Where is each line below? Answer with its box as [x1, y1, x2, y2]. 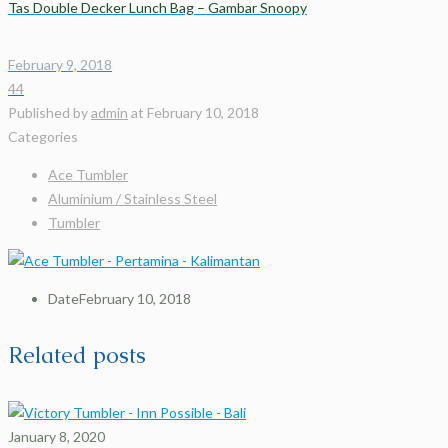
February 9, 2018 [8, 55, 112, 73]
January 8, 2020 [8, 428, 105, 446]
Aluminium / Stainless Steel [48, 189, 217, 207]
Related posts [8, 341, 146, 371]
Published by [8, 103, 91, 121]
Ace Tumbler [48, 165, 128, 183]
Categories [8, 127, 78, 145]
